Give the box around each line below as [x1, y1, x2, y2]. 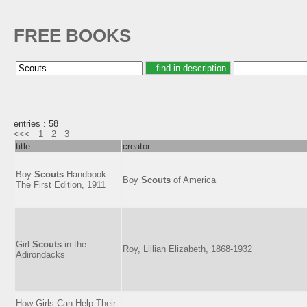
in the [62, 238, 86, 249]
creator [123, 140, 150, 151]
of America [171, 174, 216, 185]
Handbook [64, 169, 106, 180]
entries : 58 [14, 118, 58, 129]
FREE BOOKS [14, 25, 131, 47]
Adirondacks [16, 249, 65, 260]
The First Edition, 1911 [16, 179, 106, 190]
